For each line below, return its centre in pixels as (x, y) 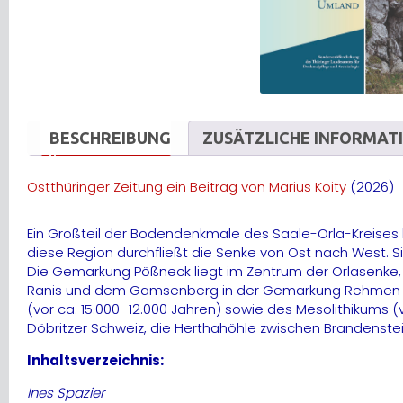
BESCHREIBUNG (110, 137)
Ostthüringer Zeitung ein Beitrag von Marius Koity (188, 187)
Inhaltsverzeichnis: (95, 361)
